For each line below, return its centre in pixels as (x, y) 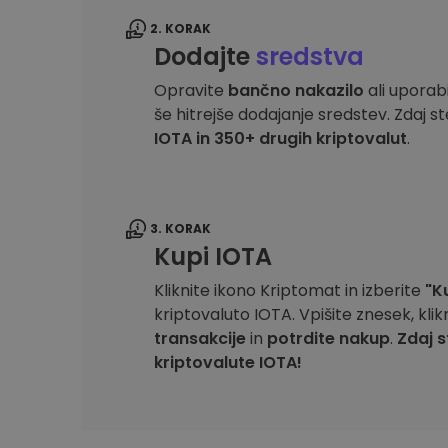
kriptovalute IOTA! (228, 362)
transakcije (200, 338)
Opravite (191, 90)
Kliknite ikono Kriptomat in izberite (289, 290)
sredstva (310, 56)
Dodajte (205, 56)
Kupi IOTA (213, 256)
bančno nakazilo (296, 90)
